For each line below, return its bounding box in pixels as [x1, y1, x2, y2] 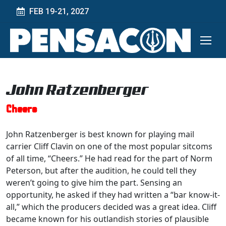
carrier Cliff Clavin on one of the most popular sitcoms [6, 141, 212, 152]
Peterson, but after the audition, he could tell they [6, 165, 196, 176]
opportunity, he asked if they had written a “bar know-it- [6, 189, 220, 200]
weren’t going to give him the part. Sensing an [6, 177, 182, 188]
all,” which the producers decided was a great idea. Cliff [6, 201, 216, 212]
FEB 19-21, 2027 [29, 6, 89, 16]
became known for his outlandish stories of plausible [6, 213, 209, 224]
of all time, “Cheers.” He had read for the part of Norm [6, 153, 212, 164]
